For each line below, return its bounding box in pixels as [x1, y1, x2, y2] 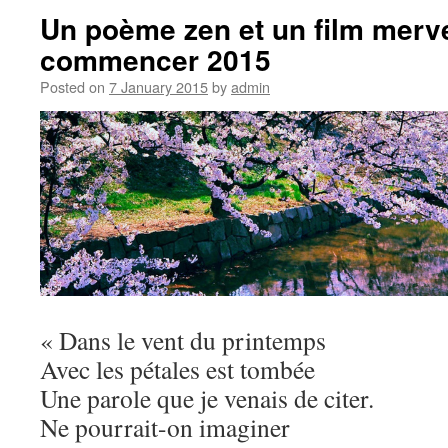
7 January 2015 [109, 76, 208, 97]
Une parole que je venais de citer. [40, 381, 374, 415]
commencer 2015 [40, 39, 271, 80]
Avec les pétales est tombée [40, 352, 315, 386]
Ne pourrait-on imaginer [40, 410, 290, 444]
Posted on [40, 76, 105, 97]
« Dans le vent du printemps [40, 323, 326, 357]
